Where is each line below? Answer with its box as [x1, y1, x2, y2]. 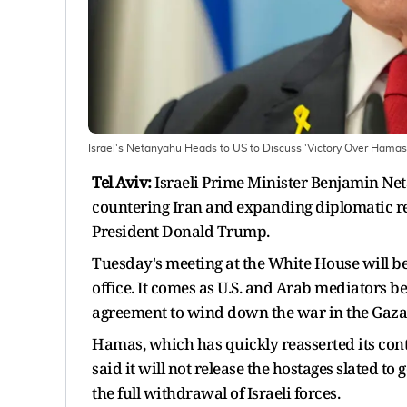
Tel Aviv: [92, 171, 152, 193]
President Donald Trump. [92, 220, 270, 242]
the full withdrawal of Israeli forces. [92, 382, 340, 403]
